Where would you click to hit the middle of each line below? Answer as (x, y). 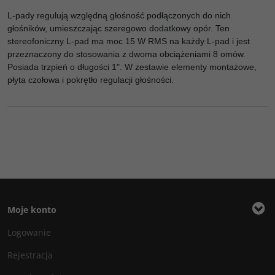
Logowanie (29, 233)
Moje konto (32, 210)
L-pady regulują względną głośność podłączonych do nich (119, 16)
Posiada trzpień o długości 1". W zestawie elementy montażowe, (132, 67)
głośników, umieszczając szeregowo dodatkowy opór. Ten (118, 29)
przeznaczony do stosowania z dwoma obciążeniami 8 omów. (126, 54)
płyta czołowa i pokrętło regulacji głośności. (91, 80)
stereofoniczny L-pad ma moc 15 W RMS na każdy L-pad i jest (129, 41)
